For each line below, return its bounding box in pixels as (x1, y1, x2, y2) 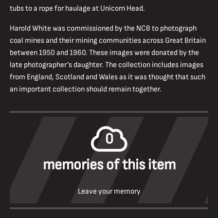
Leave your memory (77, 187, 141, 197)
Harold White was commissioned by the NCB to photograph (10, 24, 197, 34)
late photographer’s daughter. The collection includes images (10, 60, 203, 70)
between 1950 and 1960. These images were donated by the (10, 48, 199, 58)
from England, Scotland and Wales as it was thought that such (10, 73, 205, 82)
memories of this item (42, 156, 176, 174)
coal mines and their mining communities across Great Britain (10, 36, 206, 46)
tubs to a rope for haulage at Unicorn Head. (10, 4, 145, 14)
